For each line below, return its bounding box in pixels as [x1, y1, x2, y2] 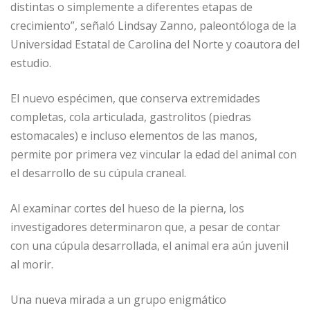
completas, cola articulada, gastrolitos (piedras [10, 109, 251, 125]
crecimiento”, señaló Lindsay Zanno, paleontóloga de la [10, 18, 296, 34]
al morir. [10, 257, 53, 273]
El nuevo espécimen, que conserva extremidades [10, 91, 260, 107]
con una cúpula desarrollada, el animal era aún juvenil [10, 238, 289, 254]
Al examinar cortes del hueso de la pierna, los [10, 201, 244, 217]
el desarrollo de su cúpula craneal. [10, 165, 186, 181]
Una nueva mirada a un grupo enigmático [10, 292, 226, 308]
